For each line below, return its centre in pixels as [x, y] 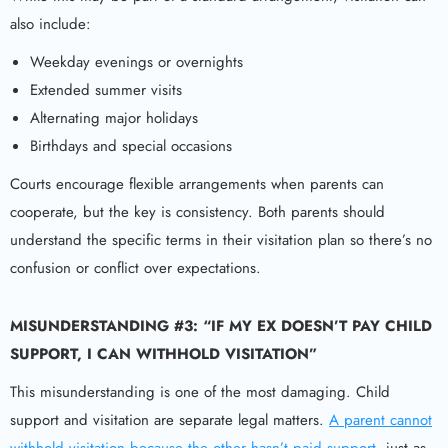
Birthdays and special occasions [131, 146]
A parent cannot [380, 420]
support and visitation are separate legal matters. [169, 420]
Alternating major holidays [114, 118]
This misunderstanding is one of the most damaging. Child [200, 392]
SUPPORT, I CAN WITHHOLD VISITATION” [163, 354]
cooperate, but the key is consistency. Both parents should [197, 212]
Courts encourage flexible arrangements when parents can [197, 184]
